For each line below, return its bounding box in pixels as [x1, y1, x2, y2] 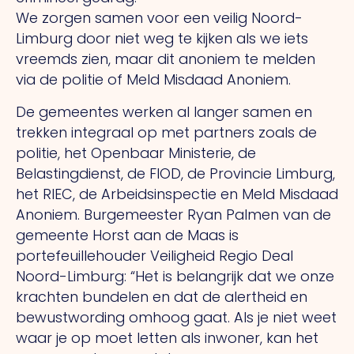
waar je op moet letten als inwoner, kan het [16, 327, 318, 348]
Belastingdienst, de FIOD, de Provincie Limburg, [16, 163, 335, 183]
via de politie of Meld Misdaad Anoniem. [16, 70, 291, 90]
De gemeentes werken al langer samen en [16, 101, 312, 122]
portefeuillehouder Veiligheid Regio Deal [16, 245, 293, 265]
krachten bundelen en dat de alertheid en [16, 286, 307, 307]
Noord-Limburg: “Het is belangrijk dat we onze [16, 265, 334, 286]
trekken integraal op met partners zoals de [16, 122, 317, 142]
